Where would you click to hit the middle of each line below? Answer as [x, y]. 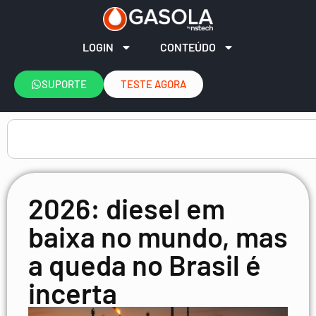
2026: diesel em [127, 208]
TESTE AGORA [153, 84]
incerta [73, 292]
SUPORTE [64, 84]
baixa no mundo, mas [158, 236]
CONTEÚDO [188, 47]
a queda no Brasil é [145, 264]
